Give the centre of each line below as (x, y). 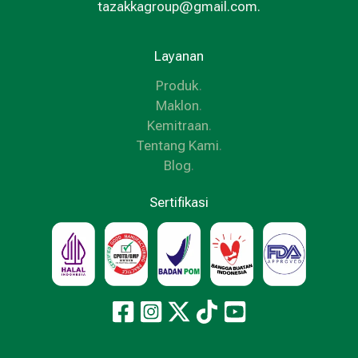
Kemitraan (177, 126)
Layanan (179, 56)
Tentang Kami (177, 146)
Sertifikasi (179, 203)
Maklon (177, 106)
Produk (177, 86)
